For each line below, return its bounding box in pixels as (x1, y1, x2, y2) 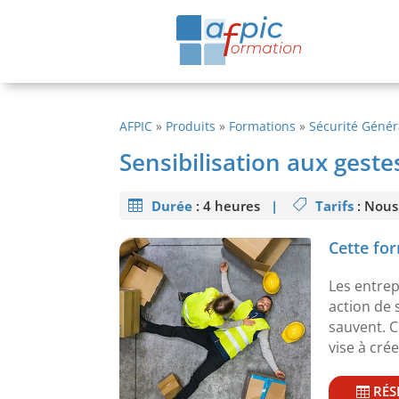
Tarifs (315, 197, 354, 216)
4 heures (203, 197, 272, 216)
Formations (229, 118, 297, 134)
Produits (166, 118, 216, 134)
